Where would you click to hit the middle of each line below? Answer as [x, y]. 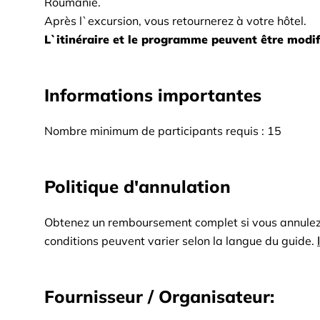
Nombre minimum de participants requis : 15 [163, 131]
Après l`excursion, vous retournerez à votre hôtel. [175, 21]
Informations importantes [153, 95]
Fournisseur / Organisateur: [159, 296]
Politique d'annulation [137, 186]
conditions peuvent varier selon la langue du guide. [179, 241]
